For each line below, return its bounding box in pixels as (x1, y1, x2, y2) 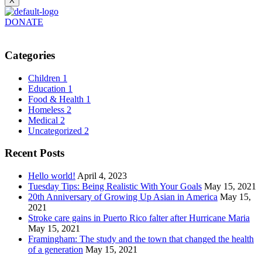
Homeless (28, 104, 64, 115)
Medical (28, 115, 58, 125)
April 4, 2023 (77, 171, 127, 181)
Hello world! (28, 171, 75, 181)
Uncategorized (28, 125, 82, 136)
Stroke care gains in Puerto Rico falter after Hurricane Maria (28, 213, 250, 223)
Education (28, 83, 65, 94)
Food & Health (28, 94, 84, 104)
